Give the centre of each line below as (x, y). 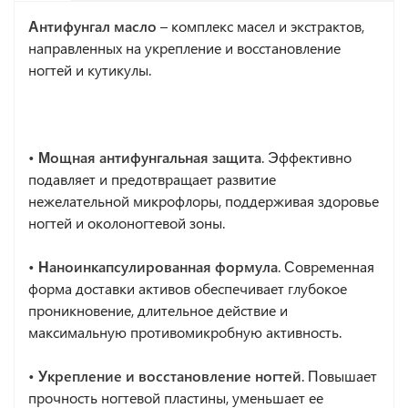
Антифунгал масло (92, 25)
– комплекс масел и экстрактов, (260, 25)
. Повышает (339, 375)
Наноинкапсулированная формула (158, 266)
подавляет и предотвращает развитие (152, 178)
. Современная (326, 266)
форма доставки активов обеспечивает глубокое (188, 288)
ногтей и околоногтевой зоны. (127, 222)
